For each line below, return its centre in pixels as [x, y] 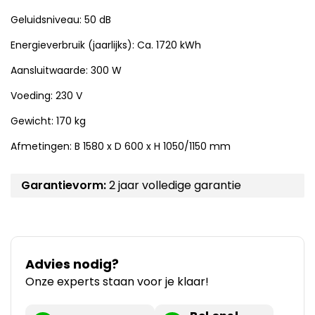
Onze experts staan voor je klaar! [117, 282]
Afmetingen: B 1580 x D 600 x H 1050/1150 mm [121, 147]
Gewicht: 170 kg [48, 121]
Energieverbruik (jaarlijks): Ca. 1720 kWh [106, 45]
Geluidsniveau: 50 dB [61, 20]
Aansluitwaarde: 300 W [66, 71]
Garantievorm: [64, 186]
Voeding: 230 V [48, 96]
